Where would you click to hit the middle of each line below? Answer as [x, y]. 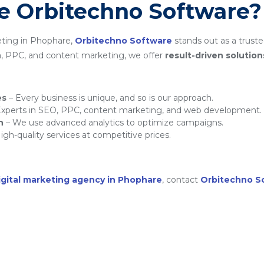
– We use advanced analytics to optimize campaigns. [113, 123]
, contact [181, 180]
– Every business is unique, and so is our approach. [110, 98]
